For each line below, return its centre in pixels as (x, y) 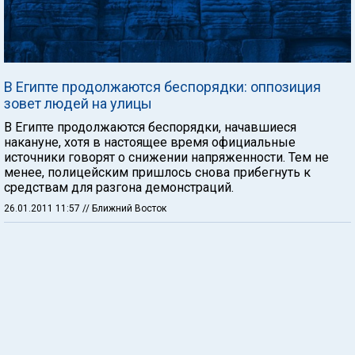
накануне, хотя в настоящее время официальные (150, 142)
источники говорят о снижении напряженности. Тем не (166, 157)
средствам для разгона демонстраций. (119, 187)
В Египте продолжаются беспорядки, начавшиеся (150, 127)
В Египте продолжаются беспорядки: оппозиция (162, 87)
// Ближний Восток (124, 208)
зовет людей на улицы (78, 103)
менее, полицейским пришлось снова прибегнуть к (157, 172)
